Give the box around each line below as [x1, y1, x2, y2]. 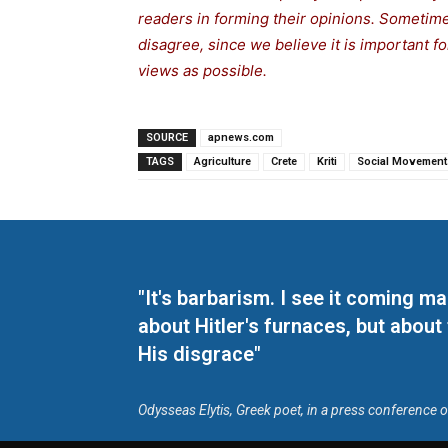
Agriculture [194, 155, 251, 169]
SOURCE [146, 131, 188, 145]
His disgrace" [138, 342, 261, 367]
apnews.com [208, 131, 274, 145]
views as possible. [138, 61, 267, 81]
